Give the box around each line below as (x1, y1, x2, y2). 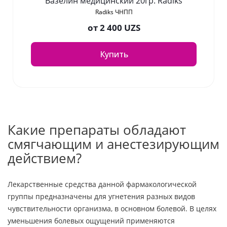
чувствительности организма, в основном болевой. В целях (8, 204, 216, 214)
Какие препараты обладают (8, 121, 186, 139)
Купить (99, 49, 128, 60)
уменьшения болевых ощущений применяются (8, 216, 175, 226)
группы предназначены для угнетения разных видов (8, 192, 195, 202)
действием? (8, 149, 82, 168)
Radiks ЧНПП (95, 8, 133, 17)
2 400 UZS (99, 22, 140, 34)
